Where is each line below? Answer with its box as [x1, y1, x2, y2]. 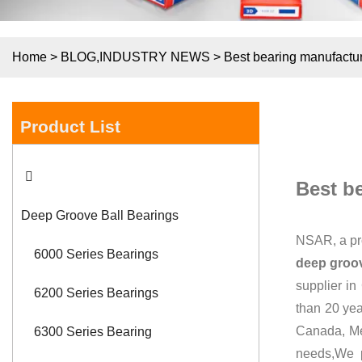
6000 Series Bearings [34, 247, 158, 262]
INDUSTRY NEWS [99, 49, 210, 64]
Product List [20, 116, 120, 136]
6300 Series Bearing [34, 325, 152, 339]
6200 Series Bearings [34, 286, 158, 301]
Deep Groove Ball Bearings [21, 208, 179, 223]
